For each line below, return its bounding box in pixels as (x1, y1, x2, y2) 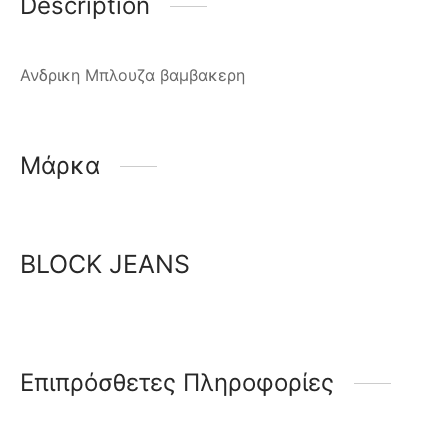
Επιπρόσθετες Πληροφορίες (20, 368, 334, 398)
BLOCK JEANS (20, 249, 190, 280)
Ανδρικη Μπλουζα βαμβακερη (20, 65, 245, 86)
